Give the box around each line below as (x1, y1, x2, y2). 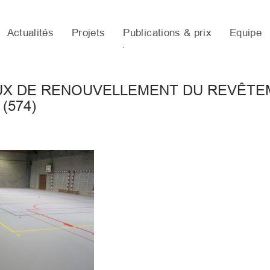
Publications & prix (123, 27, 212, 39)
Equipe (229, 27, 262, 39)
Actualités (7, 27, 54, 39)
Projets (72, 27, 105, 39)
